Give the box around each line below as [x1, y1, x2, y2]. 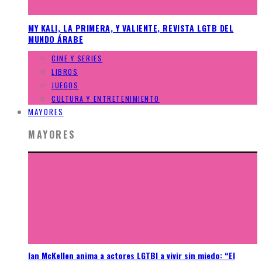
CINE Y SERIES [51, 53, 103, 64]
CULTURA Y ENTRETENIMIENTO [51, 94, 160, 104]
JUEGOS [51, 80, 79, 91]
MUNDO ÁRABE [28, 32, 84, 45]
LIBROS [51, 67, 78, 77]
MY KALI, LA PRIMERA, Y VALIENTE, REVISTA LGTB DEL [28, 21, 234, 34]
